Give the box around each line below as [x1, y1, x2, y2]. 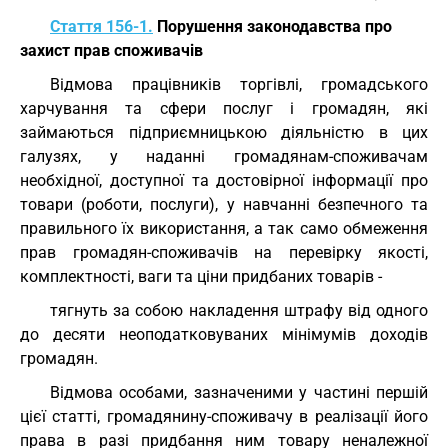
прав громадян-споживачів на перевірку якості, [20, 243, 428, 262]
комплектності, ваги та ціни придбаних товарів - [20, 267, 382, 286]
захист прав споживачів [20, 41, 203, 60]
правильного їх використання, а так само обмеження [20, 219, 428, 238]
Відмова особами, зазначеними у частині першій [50, 383, 428, 402]
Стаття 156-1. [50, 17, 153, 36]
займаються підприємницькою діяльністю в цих [20, 123, 428, 142]
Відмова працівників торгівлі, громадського [50, 75, 428, 94]
